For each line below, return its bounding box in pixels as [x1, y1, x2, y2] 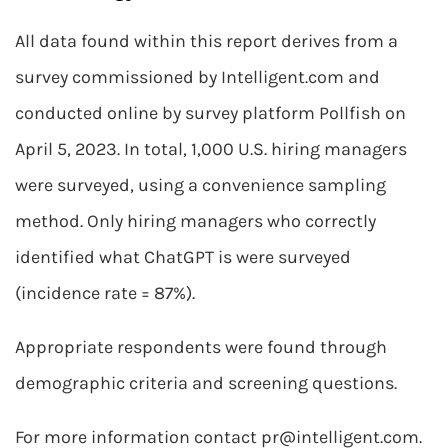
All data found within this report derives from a [15, 30, 398, 52]
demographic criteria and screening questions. [15, 372, 397, 394]
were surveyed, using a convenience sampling [15, 174, 386, 196]
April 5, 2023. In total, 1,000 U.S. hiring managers [15, 138, 407, 160]
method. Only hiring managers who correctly [15, 210, 376, 232]
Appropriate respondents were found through [15, 336, 387, 358]
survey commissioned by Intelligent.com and [15, 66, 380, 88]
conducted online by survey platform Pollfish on [15, 102, 406, 124]
